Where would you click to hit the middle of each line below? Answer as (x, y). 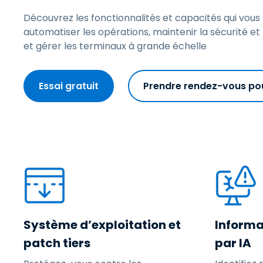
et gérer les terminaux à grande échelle (115, 46)
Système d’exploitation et (102, 225)
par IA (233, 243)
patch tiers (57, 243)
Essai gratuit (69, 86)
